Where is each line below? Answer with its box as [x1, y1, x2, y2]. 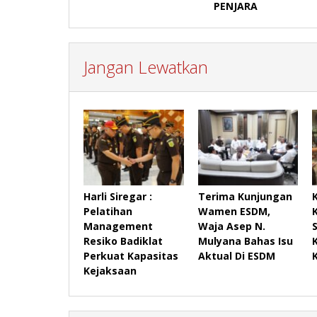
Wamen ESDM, [197, 204, 270, 218]
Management [83, 219, 153, 233]
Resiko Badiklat [83, 234, 163, 248]
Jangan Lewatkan [83, 55, 208, 79]
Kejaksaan [83, 263, 137, 277]
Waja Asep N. [197, 219, 265, 233]
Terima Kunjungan [197, 189, 292, 203]
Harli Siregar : [83, 189, 152, 203]
